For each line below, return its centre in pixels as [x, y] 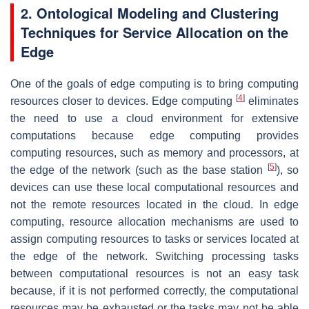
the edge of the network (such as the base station [139, 170]
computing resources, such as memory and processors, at [154, 152]
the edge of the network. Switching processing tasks [154, 256]
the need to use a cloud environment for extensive [154, 118]
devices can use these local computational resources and [154, 187]
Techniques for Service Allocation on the [154, 32]
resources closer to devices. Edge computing [123, 101]
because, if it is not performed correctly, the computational [154, 290]
